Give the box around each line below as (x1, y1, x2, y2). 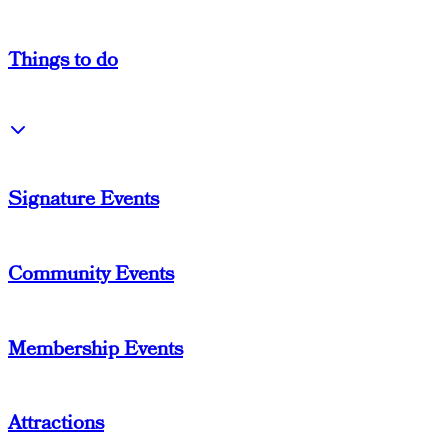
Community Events (8, 259, 174, 288)
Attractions (8, 409, 104, 438)
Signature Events (8, 185, 159, 214)
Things (8, 46, 74, 75)
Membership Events (8, 334, 183, 363)
